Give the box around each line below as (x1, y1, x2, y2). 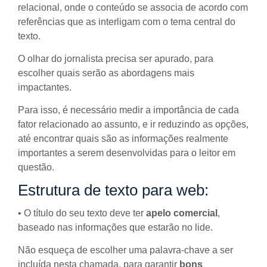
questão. (18, 162, 54, 173)
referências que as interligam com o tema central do (18, 16, 235, 27)
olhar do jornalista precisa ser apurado (27, 53, 190, 64)
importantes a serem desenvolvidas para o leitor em (18, 148, 235, 159)
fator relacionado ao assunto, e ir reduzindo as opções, (18, 119, 249, 130)
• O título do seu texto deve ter (18, 207, 146, 218)
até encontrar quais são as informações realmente (18, 133, 228, 144)
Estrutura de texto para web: (18, 181, 209, 199)
